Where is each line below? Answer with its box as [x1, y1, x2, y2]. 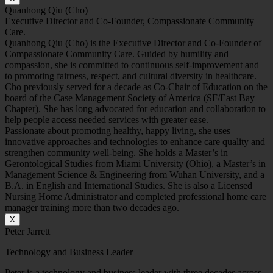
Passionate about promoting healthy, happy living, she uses [5, 126, 230, 136]
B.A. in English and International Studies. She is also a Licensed [5, 180, 252, 191]
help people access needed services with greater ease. [5, 115, 208, 126]
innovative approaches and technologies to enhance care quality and [5, 136, 265, 147]
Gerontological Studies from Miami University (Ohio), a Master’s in [5, 158, 266, 169]
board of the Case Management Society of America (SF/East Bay [5, 93, 255, 104]
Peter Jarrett [5, 226, 50, 237]
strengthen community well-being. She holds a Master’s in [5, 147, 228, 158]
